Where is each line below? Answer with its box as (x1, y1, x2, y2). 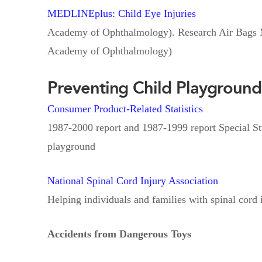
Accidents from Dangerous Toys (47, 227, 191, 240)
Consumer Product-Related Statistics (47, 102, 203, 115)
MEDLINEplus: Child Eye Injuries (47, 7, 196, 19)
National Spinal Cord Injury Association (47, 174, 218, 187)
